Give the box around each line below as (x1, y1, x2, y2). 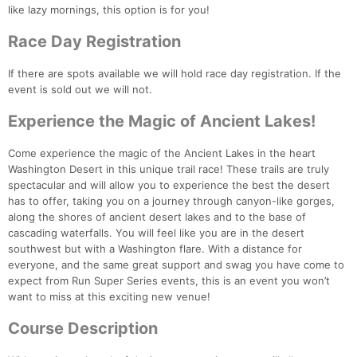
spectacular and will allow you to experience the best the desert (8, 178, 330, 192)
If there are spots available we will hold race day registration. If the (8, 67, 341, 80)
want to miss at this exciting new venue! (8, 290, 210, 304)
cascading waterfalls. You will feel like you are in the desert (8, 226, 304, 240)
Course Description (8, 319, 158, 339)
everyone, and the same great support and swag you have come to (8, 258, 344, 272)
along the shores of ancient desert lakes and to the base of (8, 210, 306, 224)
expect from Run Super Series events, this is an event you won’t (8, 274, 330, 288)
